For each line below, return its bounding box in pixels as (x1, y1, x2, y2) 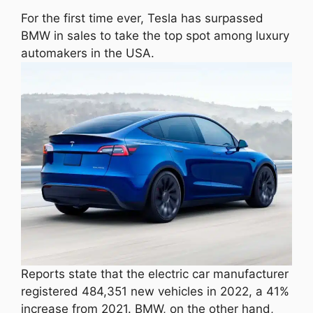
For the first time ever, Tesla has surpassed (21, 10, 263, 25)
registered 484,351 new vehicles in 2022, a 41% (21, 284, 289, 298)
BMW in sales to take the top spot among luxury (21, 28, 289, 43)
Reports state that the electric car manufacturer (21, 266, 289, 281)
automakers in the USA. (21, 45, 154, 60)
